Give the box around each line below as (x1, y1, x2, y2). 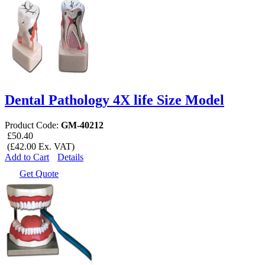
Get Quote (20, 169, 59, 179)
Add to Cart (5, 152, 49, 163)
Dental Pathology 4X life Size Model (5, 92, 224, 108)
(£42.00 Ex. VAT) (5, 141, 75, 152)
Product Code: (5, 120, 61, 131)
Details (57, 152, 83, 163)
